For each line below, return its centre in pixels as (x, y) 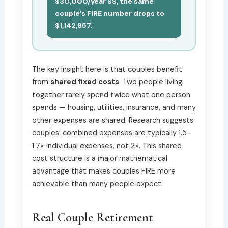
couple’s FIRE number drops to (110, 13)
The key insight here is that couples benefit (107, 69)
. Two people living (150, 82)
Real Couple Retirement (92, 217)
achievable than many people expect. (97, 184)
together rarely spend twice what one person (111, 95)
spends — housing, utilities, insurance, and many (114, 107)
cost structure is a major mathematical (99, 158)
